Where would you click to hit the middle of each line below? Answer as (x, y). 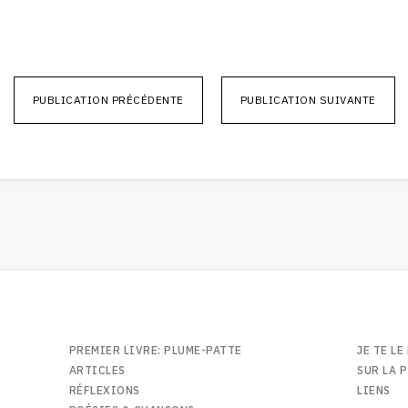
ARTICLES (97, 371)
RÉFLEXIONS (104, 391)
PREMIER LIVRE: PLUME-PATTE (155, 351)
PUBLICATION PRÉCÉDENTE (108, 100)
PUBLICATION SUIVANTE (308, 100)
